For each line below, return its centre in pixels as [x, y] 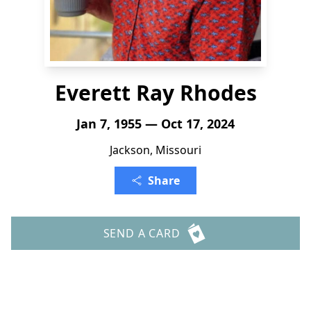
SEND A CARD [142, 233]
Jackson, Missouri [155, 150]
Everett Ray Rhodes [155, 93]
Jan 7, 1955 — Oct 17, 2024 [155, 124]
